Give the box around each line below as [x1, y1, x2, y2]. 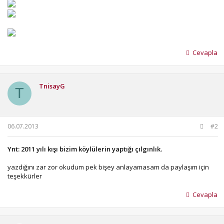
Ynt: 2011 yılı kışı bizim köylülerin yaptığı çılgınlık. [7, 144, 162, 153]
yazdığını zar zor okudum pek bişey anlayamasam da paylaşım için [7, 162, 209, 171]
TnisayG [39, 81, 65, 90]
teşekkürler [7, 171, 42, 180]
